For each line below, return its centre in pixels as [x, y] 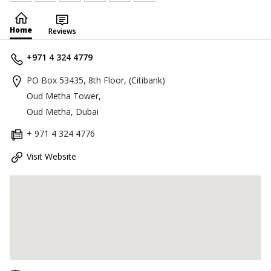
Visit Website [51, 156]
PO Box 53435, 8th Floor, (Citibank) [96, 80]
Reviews [62, 31]
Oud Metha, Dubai [63, 112]
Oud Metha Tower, [64, 96]
